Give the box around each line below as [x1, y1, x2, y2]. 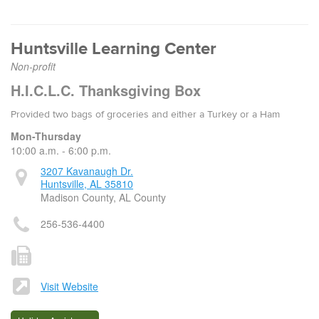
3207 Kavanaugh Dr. [41, 164, 133, 178]
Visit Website [41, 279, 98, 293]
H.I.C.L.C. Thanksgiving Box [11, 80, 201, 100]
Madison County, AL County [41, 190, 166, 204]
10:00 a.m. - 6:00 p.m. [11, 143, 111, 157]
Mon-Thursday [11, 129, 81, 143]
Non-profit [11, 59, 56, 73]
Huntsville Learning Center [11, 38, 216, 60]
